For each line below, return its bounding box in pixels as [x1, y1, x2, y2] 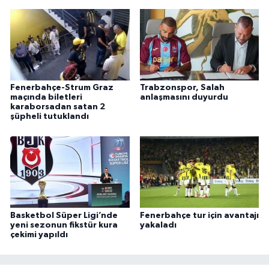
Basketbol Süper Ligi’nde [10, 211, 118, 220]
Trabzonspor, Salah [139, 83, 225, 92]
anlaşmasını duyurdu [139, 92, 228, 101]
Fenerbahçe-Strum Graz [10, 83, 113, 92]
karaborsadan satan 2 [10, 102, 105, 111]
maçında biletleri [10, 92, 82, 101]
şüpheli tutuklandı [10, 112, 89, 121]
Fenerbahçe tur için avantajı [139, 211, 259, 220]
